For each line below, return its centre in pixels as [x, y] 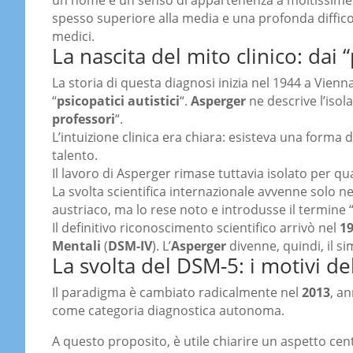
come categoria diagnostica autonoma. [168, 311]
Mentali [76, 246]
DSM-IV [130, 246]
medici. [73, 37]
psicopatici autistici [118, 101]
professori [84, 119]
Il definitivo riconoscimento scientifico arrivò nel [196, 228]
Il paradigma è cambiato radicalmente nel [177, 293]
